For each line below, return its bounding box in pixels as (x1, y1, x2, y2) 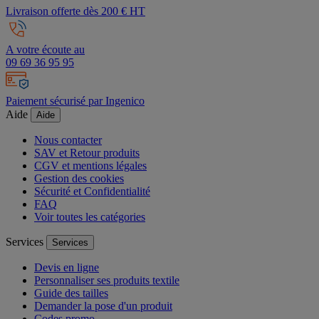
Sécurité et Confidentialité (34, 185, 150, 198)
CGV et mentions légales (34, 159, 147, 172)
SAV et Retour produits (34, 147, 140, 159)
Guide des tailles (34, 287, 108, 300)
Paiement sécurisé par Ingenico (6, 95, 145, 108)
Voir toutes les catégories (34, 211, 145, 224)
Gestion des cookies (34, 172, 124, 185)
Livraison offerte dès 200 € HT (6, 5, 145, 18)
